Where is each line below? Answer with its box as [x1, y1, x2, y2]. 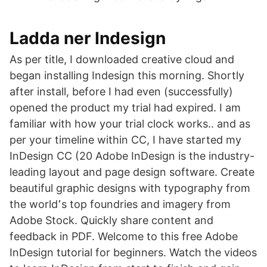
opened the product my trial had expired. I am [10, 101, 241, 114]
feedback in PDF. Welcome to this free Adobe [10, 230, 238, 243]
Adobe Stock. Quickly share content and [10, 214, 213, 226]
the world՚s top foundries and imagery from [10, 198, 231, 210]
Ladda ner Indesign [10, 28, 166, 48]
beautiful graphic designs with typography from [10, 182, 250, 194]
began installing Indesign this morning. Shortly [10, 69, 244, 82]
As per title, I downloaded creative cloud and [10, 53, 234, 66]
